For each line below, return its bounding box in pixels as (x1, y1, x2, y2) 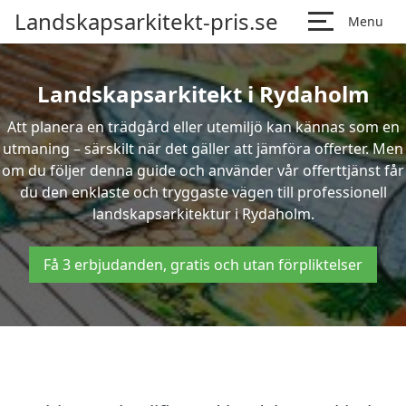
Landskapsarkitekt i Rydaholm (36, 79, 370, 109)
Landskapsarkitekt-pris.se (14, 6, 278, 36)
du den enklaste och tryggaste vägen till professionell (19, 182, 387, 202)
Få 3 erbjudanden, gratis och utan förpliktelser (43, 255, 362, 275)
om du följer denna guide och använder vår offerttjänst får (2, 160, 404, 180)
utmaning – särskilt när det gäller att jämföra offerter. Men (3, 139, 403, 159)
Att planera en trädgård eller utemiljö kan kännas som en (6, 117, 400, 137)
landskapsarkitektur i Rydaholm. (92, 204, 314, 224)
